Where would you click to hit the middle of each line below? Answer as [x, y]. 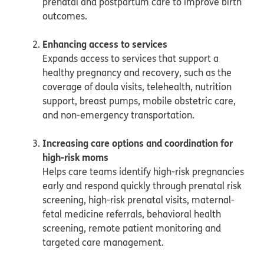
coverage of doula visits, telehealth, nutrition [137, 86]
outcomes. [65, 16]
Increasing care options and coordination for [138, 143]
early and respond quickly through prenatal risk [142, 185]
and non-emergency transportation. [118, 115]
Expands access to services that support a [131, 58]
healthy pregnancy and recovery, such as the [137, 72]
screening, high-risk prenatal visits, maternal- [138, 199]
